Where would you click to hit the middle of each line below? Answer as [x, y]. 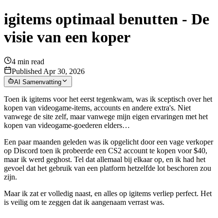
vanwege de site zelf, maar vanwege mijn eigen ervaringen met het [106, 116]
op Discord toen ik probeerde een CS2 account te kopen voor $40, [106, 150]
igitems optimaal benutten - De [107, 19]
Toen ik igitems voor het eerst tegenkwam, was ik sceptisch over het [108, 99]
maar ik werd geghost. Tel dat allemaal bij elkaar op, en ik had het [105, 159]
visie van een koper [67, 37]
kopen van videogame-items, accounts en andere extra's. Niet [97, 108]
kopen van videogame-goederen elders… [67, 125]
